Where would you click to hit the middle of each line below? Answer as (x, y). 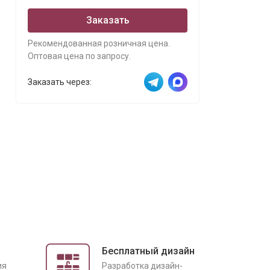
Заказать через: (60, 82)
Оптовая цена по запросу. (79, 56)
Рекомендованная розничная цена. (99, 43)
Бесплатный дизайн (148, 251)
